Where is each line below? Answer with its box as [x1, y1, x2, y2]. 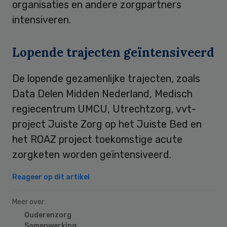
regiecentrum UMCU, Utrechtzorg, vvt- [12, 102, 196, 115]
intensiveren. [12, 13, 73, 26]
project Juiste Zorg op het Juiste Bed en [12, 118, 202, 130]
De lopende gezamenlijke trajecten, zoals [12, 72, 200, 85]
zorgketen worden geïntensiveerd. [12, 148, 171, 161]
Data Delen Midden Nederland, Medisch [12, 87, 193, 100]
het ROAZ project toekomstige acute [12, 133, 182, 145]
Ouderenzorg [24, 210, 71, 219]
